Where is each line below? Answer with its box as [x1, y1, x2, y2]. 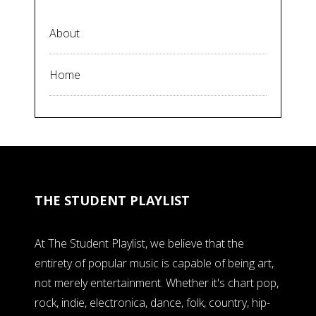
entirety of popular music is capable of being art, [35, 255, 274, 272]
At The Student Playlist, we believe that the [35, 236, 244, 252]
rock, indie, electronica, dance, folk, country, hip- [35, 295, 270, 311]
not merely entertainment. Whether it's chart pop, [35, 275, 279, 291]
